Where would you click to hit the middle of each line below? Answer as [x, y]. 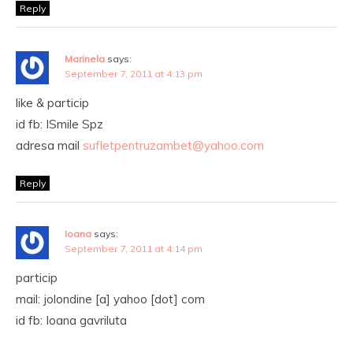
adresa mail [49, 145]
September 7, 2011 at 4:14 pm [134, 249]
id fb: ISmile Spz [59, 124]
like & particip [52, 103]
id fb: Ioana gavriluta [71, 320]
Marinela [85, 59]
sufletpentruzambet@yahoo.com [173, 145]
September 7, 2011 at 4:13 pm [134, 74]
